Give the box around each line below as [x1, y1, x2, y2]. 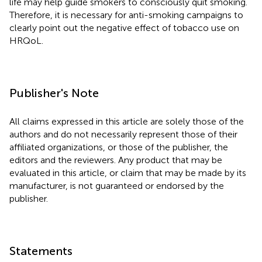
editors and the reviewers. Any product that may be [9, 154, 222, 166]
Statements [9, 244, 73, 258]
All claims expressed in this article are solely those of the [9, 116, 244, 127]
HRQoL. [9, 35, 43, 47]
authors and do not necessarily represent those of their [9, 129, 237, 140]
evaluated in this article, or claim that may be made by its [9, 167, 246, 179]
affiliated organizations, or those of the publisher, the [9, 142, 228, 153]
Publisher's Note [9, 86, 99, 101]
